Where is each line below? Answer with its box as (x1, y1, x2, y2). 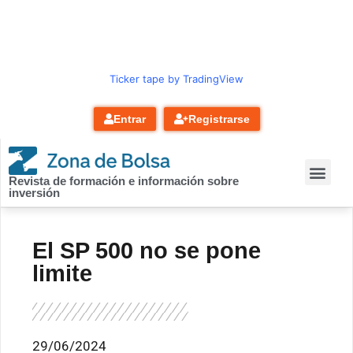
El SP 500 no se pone (32, 237, 261, 263)
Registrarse (188, 113, 250, 125)
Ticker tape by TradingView (110, 72, 243, 85)
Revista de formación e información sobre (9, 173, 239, 188)
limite (32, 260, 92, 286)
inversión (9, 185, 60, 199)
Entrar (113, 113, 146, 125)
